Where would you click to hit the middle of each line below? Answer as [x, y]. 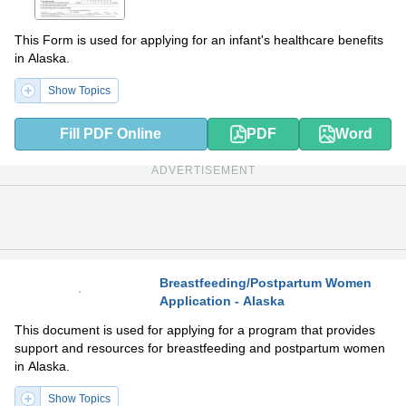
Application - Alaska [222, 300]
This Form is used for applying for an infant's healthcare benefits [199, 39]
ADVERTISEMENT [203, 170]
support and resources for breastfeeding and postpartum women [200, 348]
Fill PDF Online [111, 133]
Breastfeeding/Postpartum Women [266, 282]
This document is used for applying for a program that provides [195, 329]
